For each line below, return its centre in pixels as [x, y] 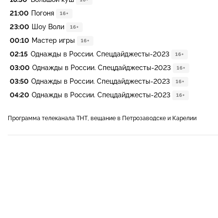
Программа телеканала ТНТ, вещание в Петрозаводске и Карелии [102, 118]
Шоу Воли [48, 27]
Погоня [43, 13]
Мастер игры [53, 40]
